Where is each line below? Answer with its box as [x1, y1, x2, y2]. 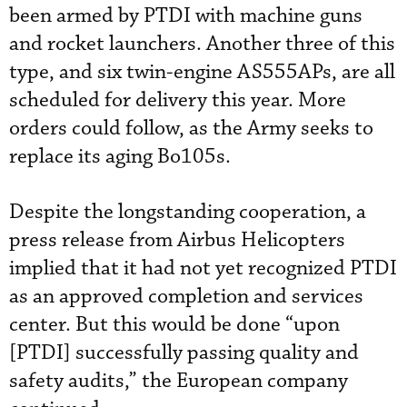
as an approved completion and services [9, 283, 363, 310]
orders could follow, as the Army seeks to [9, 114, 373, 142]
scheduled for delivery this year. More [9, 86, 346, 114]
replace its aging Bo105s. [9, 143, 231, 170]
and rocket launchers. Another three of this [9, 30, 395, 57]
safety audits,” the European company [9, 367, 348, 394]
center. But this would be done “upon [9, 311, 340, 338]
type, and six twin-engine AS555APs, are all [9, 58, 395, 85]
